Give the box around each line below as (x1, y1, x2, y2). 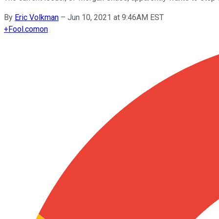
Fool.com (8, 24, 40, 34)
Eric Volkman (15, 12, 59, 22)
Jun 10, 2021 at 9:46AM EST (67, 12, 164, 22)
